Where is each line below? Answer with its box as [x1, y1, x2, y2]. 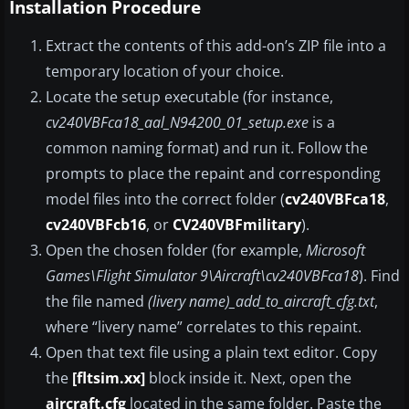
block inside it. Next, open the [145, 368, 351, 389]
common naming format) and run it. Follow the [46, 138, 368, 159]
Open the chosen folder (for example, [46, 240, 306, 261]
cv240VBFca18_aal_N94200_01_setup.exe [46, 112, 309, 133]
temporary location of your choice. [46, 61, 284, 82]
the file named [46, 291, 148, 312]
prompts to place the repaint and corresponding [46, 163, 381, 184]
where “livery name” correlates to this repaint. [46, 317, 362, 338]
